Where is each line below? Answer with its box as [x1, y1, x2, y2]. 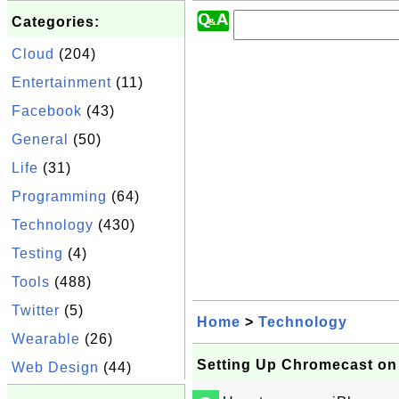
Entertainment [12, 75, 111, 90]
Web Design [12, 360, 99, 375]
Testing [12, 246, 63, 261]
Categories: [12, 14, 100, 29]
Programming [12, 189, 107, 204]
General [12, 132, 69, 147]
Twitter [12, 303, 60, 318]
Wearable [12, 331, 80, 346]
